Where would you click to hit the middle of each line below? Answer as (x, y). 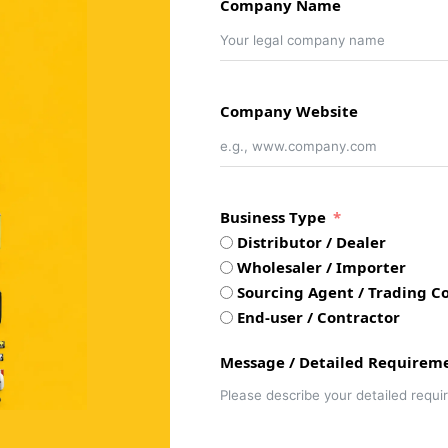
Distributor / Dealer (312, 242)
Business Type (273, 217)
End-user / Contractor (319, 317)
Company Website (289, 111)
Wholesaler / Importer (322, 267)
